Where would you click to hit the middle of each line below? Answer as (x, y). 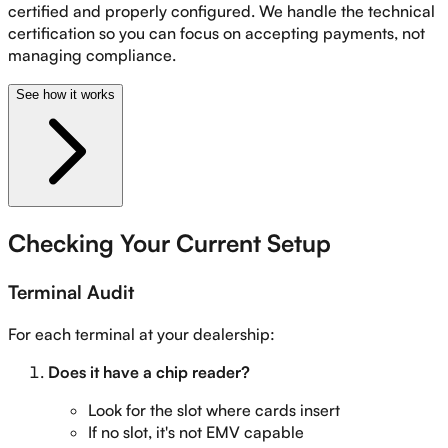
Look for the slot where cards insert (214, 409)
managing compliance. (92, 55)
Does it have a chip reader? (149, 371)
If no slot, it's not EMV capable (196, 431)
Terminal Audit (71, 292)
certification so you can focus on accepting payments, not (216, 33)
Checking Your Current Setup (169, 243)
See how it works (65, 95)
